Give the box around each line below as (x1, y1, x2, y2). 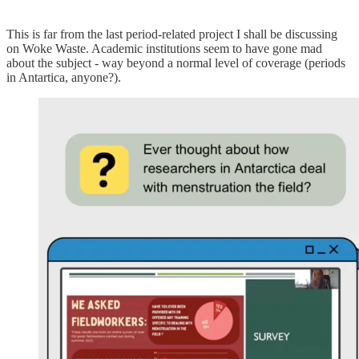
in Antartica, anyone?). (6, 71, 121, 85)
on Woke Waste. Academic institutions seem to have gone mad (6, 42, 322, 56)
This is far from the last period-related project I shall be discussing (6, 27, 337, 42)
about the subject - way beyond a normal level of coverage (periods (6, 56, 345, 71)
